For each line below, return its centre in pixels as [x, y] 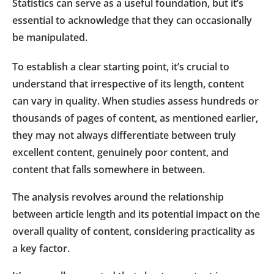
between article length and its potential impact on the [136, 214]
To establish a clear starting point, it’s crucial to [121, 66]
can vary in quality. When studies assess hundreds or [135, 101]
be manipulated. [50, 37]
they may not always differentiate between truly [124, 135]
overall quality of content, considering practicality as [134, 231]
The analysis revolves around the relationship [118, 197]
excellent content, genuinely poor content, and [120, 152]
